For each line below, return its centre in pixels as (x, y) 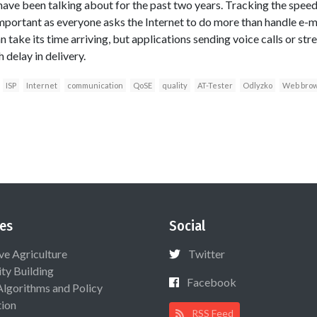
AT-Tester (215, 85)
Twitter (207, 253)
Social (187, 225)
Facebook (212, 282)
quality (174, 85)
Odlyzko (257, 85)
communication (95, 85)
